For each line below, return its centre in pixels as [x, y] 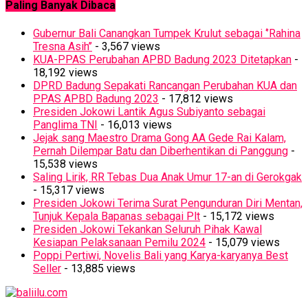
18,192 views [65, 72]
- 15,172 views [237, 216]
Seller [47, 268]
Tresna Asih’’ [63, 46]
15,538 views [65, 164]
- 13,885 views [98, 268]
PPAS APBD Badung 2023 [96, 98]
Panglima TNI [65, 124]
